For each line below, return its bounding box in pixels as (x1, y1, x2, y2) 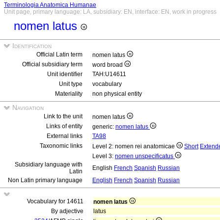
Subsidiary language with (15, 161, 82, 168)
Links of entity (46, 123, 82, 130)
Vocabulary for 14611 (27, 198, 83, 205)
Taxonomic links (40, 142, 82, 149)
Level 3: (92, 153, 115, 160)
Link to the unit (44, 113, 82, 120)
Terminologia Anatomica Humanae (4, 1, 96, 8)
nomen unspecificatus (115, 153, 175, 160)
